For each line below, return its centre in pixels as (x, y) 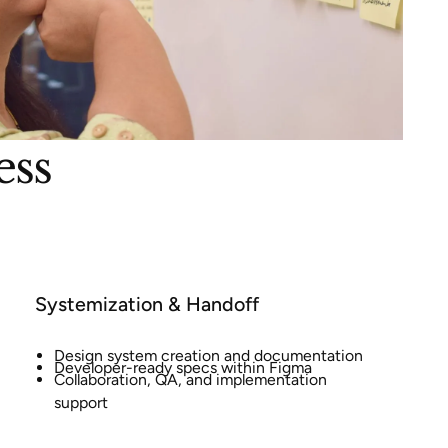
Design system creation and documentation (208, 356)
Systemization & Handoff (146, 303)
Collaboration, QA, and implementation (190, 379)
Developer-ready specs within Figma (182, 368)
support (80, 402)
